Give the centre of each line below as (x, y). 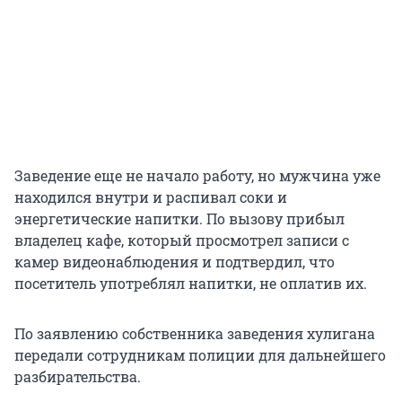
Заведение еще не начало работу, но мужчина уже (197, 176)
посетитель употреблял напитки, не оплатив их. (191, 284)
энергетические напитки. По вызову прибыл (179, 219)
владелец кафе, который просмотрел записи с (182, 240)
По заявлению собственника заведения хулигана (195, 334)
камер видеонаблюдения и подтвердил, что (175, 262)
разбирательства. (78, 377)
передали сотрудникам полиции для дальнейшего (200, 355)
